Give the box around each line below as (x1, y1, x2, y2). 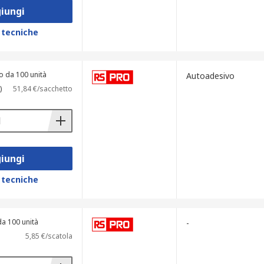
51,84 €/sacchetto (12, 84, 72, 94)
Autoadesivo (186, 70, 235, 81)
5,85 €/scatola (25, 231, 72, 241)
